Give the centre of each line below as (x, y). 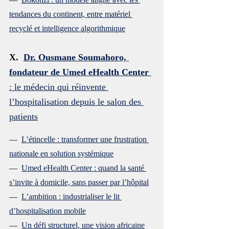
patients (24, 116)
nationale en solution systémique (61, 153)
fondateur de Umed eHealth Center (79, 72)
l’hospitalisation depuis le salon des (76, 101)
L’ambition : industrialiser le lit (72, 196)
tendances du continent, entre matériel (71, 14)
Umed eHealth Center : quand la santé (84, 168)
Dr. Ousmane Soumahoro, (76, 57)
